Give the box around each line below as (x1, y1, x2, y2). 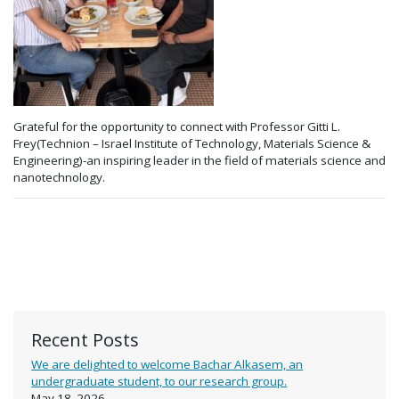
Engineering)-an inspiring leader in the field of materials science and (13, 151, 386, 168)
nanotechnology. (13, 168, 105, 185)
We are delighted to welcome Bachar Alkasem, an (31, 355, 304, 372)
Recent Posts (31, 326, 140, 352)
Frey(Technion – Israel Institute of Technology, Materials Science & (13, 134, 370, 151)
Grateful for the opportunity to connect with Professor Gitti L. (13, 118, 340, 134)
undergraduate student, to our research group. (31, 372, 288, 389)
